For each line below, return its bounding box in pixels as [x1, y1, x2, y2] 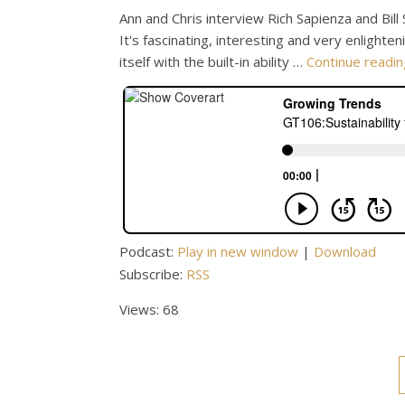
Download [314, 242, 376, 260]
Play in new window [177, 242, 298, 260]
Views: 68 [119, 300, 179, 318]
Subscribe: [119, 265, 186, 283]
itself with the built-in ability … [119, 52, 306, 71]
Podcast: [119, 242, 177, 260]
